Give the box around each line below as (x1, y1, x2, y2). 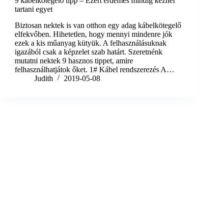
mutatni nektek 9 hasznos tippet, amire (15, 56, 133, 65)
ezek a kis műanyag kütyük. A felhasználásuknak (15, 38, 166, 47)
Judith (34, 74, 53, 82)
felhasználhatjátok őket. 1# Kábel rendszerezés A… (15, 65, 174, 74)
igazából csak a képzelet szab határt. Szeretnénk (15, 47, 163, 56)
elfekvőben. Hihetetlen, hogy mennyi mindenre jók (15, 29, 172, 38)
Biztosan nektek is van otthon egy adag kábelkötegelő (15, 21, 181, 29)
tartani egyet (15, 5, 53, 13)
